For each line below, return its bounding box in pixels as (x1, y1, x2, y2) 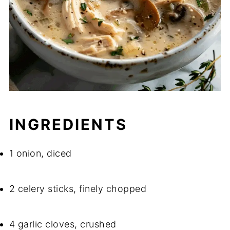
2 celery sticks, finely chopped (9, 183, 147, 195)
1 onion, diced (9, 148, 72, 159)
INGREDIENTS (9, 116, 127, 134)
